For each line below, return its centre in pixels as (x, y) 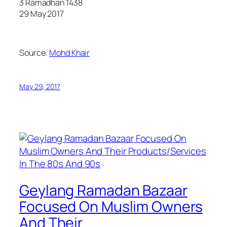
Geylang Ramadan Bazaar (103, 190)
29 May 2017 (42, 14)
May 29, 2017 (40, 86)
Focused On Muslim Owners (111, 206)
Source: (34, 52)
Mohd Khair (70, 52)
